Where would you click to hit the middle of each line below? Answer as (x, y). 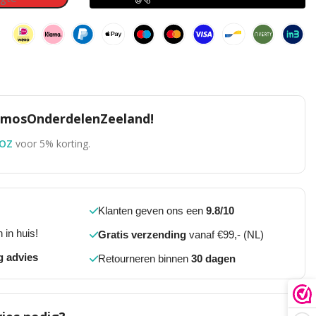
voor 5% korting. (53, 144)
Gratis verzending (142, 235)
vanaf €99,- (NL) (225, 235)
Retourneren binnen (144, 259)
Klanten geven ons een (152, 211)
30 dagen (213, 259)
